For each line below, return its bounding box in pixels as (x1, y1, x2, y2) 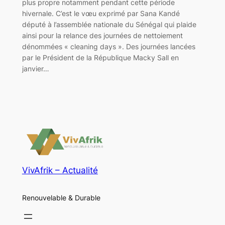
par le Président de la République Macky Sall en (22, 53, 179, 62)
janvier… (22, 64, 49, 73)
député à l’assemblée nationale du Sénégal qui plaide (22, 20, 196, 29)
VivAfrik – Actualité (22, 165, 98, 175)
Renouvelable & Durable (22, 193, 100, 202)
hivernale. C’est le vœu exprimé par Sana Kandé (22, 9, 180, 18)
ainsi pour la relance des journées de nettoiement (22, 31, 183, 40)
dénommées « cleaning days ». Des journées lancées (22, 42, 195, 51)
